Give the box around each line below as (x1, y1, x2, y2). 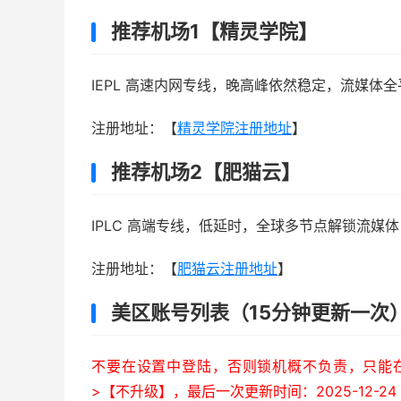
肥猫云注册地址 (177, 260, 277, 277)
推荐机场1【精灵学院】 (111, 20, 318, 43)
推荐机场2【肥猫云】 (111, 160, 301, 183)
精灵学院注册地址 (177, 119, 292, 137)
